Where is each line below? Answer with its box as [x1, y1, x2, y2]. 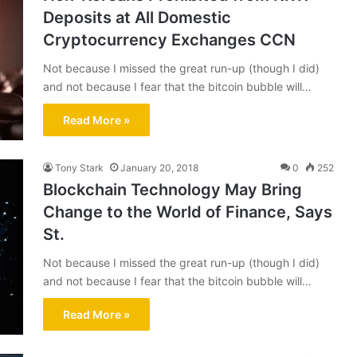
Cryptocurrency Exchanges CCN [43, 30, 296, 49]
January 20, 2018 [120, 162, 198, 174]
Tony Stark [55, 162, 104, 174]
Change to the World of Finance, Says [43, 202, 332, 222]
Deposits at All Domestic [43, 8, 231, 27]
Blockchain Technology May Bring [43, 180, 302, 199]
